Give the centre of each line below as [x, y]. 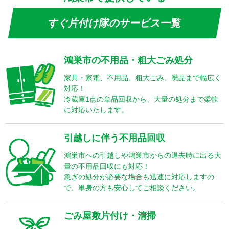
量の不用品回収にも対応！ [107, 166]
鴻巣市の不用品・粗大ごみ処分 [128, 60]
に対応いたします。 [96, 110]
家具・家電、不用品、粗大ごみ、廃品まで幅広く [143, 77]
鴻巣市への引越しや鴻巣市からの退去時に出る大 [143, 155]
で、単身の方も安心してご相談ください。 [132, 187]
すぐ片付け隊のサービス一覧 [114, 23]
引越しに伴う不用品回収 [114, 138]
